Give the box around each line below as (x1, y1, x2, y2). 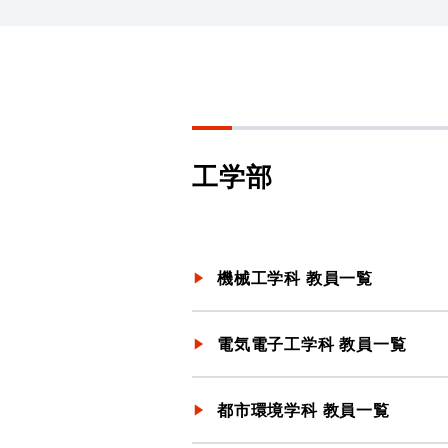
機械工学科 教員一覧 (217, 266, 373, 289)
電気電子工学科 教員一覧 (217, 332, 407, 355)
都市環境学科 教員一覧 (217, 398, 390, 421)
